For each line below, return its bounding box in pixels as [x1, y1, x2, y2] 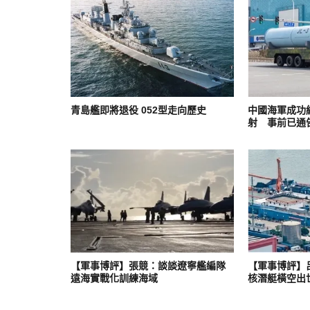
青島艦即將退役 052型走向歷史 [71, 104, 206, 116]
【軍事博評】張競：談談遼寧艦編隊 [71, 259, 226, 271]
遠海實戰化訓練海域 [71, 272, 158, 284]
